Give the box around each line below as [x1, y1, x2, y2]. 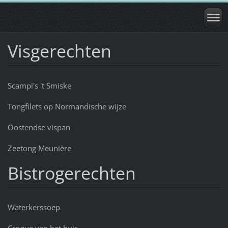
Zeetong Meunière [7, 142, 71, 153]
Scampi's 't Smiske [7, 80, 71, 91]
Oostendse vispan [7, 122, 70, 132]
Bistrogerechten [7, 161, 136, 185]
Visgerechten [7, 39, 111, 63]
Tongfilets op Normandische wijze [7, 101, 126, 111]
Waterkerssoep [7, 202, 60, 213]
